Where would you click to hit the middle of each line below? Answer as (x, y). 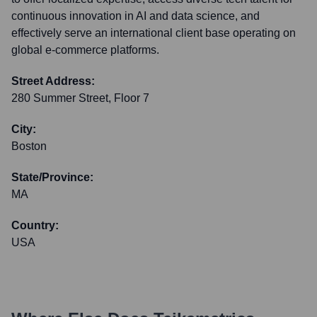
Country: (35, 225)
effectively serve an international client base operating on (154, 33)
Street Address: (53, 81)
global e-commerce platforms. (85, 50)
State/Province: (52, 177)
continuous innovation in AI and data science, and (136, 16)
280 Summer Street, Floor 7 (80, 98)
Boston (29, 146)
